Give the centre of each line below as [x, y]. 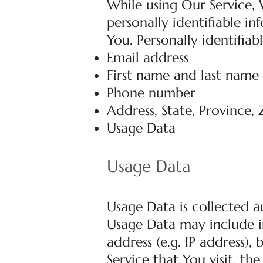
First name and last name [183, 75]
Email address [148, 58]
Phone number [151, 93]
